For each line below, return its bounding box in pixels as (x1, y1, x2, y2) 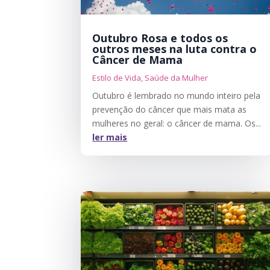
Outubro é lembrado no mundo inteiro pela (92, 89, 261, 101)
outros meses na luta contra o (92, 41, 257, 56)
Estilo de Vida (92, 72, 142, 83)
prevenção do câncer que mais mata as (92, 103, 247, 115)
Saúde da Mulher (145, 72, 209, 83)
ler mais (92, 131, 128, 143)
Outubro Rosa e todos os (92, 30, 228, 45)
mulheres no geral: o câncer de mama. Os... (92, 117, 262, 129)
